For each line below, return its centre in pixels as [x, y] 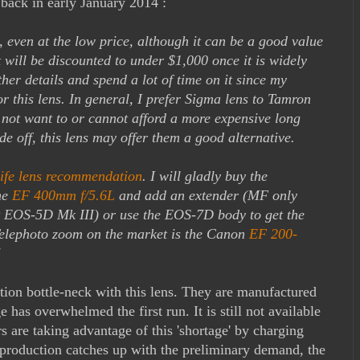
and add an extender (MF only [206, 195]
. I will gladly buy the [205, 176]
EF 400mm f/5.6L [63, 195]
